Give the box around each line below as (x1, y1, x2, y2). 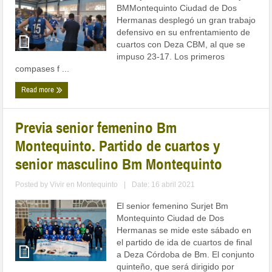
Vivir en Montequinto (50, 180, 118, 189)
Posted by (15, 180, 50, 189)
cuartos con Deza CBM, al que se (117, 39, 246, 50)
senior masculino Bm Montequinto (15, 155, 223, 174)
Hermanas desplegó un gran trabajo (117, 15, 256, 25)
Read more (21, 85, 56, 95)
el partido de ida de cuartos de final (117, 237, 253, 248)
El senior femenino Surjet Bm (117, 201, 229, 211)
